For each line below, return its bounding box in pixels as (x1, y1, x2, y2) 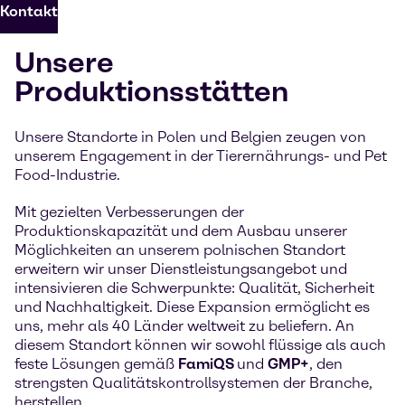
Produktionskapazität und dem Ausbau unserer (14, 221, 347, 240)
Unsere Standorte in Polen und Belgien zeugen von (14, 127, 366, 146)
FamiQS (178, 354, 237, 372)
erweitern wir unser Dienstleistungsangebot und (14, 259, 347, 278)
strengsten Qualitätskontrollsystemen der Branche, (14, 373, 372, 391)
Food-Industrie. (14, 165, 120, 184)
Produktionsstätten (14, 73, 288, 108)
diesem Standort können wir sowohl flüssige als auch (14, 335, 386, 353)
